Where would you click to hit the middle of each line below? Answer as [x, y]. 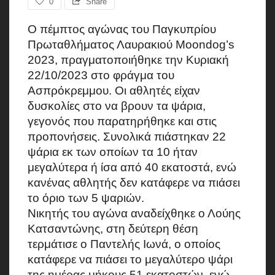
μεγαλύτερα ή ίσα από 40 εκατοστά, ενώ [132, 167]
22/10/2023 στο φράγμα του [101, 75]
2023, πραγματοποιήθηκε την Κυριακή [128, 60]
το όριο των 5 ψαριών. [86, 198]
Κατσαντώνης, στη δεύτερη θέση [113, 228]
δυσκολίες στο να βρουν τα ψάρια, [117, 106]
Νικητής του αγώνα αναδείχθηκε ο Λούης [134, 213]
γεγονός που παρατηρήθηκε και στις [122, 121]
